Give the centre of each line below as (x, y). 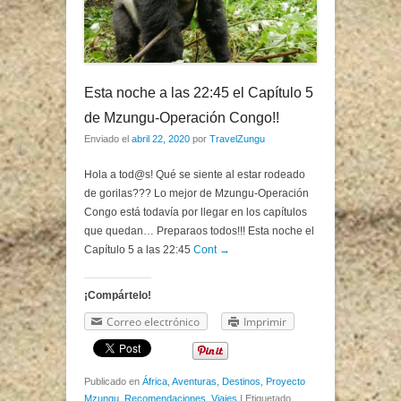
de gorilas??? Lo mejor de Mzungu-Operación (196, 193)
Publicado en (113, 382)
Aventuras (194, 382)
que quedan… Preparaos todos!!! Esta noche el (199, 230)
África (155, 382)
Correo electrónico (153, 321)
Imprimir (265, 321)
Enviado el (108, 138)
